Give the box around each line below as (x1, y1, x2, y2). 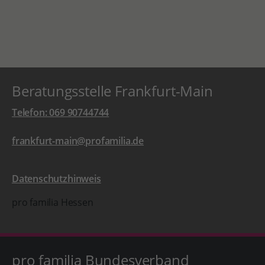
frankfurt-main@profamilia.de (11, 134, 144, 147)
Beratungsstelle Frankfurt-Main (11, 81, 213, 101)
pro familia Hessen (11, 196, 93, 209)
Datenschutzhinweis (11, 172, 101, 185)
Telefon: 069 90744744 (11, 106, 109, 119)
